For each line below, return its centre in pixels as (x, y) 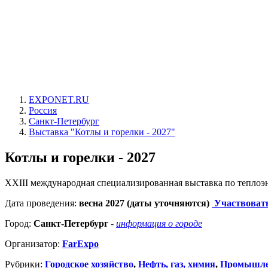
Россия (43, 110)
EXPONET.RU (59, 100)
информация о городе (159, 223)
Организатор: (33, 243)
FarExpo (80, 243)
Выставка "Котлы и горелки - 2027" (102, 132)
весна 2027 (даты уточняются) (145, 203)
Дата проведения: (42, 203)
